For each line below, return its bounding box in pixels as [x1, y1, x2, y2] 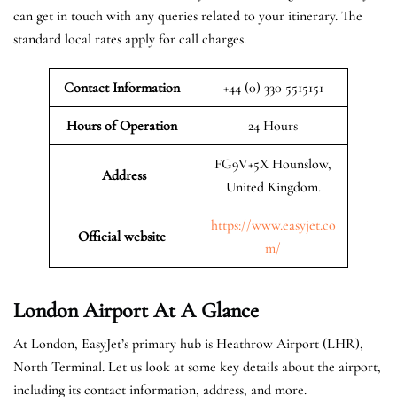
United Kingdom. [225, 177, 321, 196]
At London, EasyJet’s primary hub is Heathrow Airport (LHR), [13, 334, 363, 353]
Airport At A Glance [83, 297, 259, 323]
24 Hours [248, 116, 298, 135]
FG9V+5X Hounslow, [214, 154, 331, 173]
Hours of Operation [66, 116, 181, 135]
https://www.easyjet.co [210, 215, 336, 234]
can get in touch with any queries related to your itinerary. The [13, 6, 362, 25]
